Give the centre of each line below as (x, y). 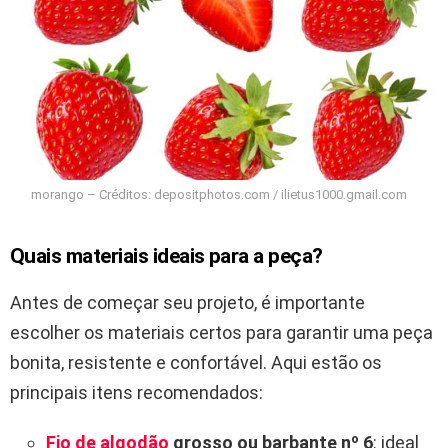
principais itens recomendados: (136, 392)
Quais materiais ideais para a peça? (166, 255)
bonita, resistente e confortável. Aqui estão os (196, 362)
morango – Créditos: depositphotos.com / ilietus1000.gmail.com (219, 194)
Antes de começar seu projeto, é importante (187, 302)
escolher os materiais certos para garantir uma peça (221, 332)
